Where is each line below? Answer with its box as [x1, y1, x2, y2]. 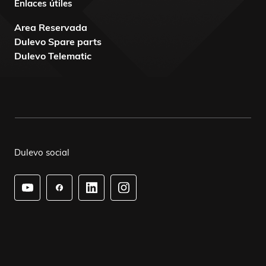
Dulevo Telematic [14, 50, 91, 62]
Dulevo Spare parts [14, 36, 102, 47]
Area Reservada [14, 21, 87, 33]
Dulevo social [14, 147, 69, 158]
